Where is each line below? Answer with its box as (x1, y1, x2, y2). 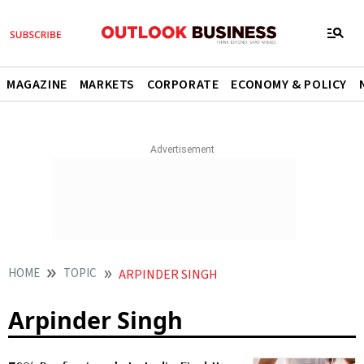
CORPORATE (147, 76, 219, 93)
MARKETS (79, 76, 136, 93)
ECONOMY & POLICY (231, 76, 348, 93)
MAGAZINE (6, 76, 67, 93)
